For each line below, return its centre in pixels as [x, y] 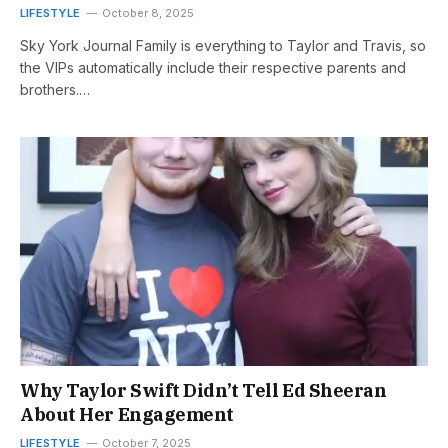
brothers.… [55, 89]
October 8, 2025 [147, 12]
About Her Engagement [127, 415]
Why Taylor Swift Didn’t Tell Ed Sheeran [203, 391]
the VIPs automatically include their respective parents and [213, 67]
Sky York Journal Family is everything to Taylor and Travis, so [223, 45]
